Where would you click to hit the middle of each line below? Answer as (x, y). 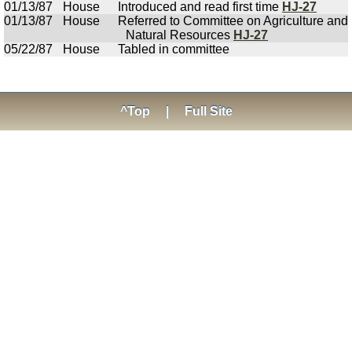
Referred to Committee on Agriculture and (233, 21)
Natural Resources (180, 35)
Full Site (208, 111)
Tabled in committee (174, 49)
